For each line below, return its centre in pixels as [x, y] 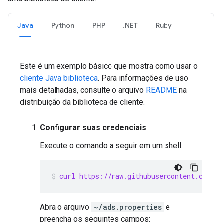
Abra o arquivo [65, 207]
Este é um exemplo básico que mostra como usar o [109, 66]
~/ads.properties [127, 207]
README [161, 90]
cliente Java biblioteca [59, 78]
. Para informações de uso [143, 78]
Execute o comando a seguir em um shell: [111, 145]
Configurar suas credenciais [93, 128]
